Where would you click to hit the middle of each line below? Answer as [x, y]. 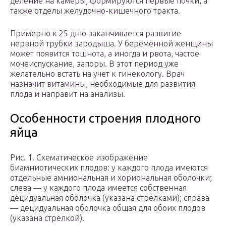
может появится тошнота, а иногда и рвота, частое [105, 54]
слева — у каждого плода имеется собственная [98, 188]
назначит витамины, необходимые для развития [103, 84]
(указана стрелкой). [47, 218]
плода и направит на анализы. [68, 94]
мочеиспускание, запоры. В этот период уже [94, 64]
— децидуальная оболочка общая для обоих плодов [108, 208]
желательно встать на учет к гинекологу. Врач [97, 74]
